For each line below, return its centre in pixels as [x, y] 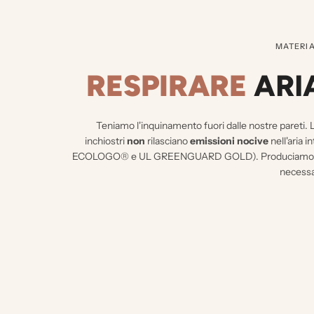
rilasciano [168, 141]
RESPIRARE [166, 86]
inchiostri [106, 141]
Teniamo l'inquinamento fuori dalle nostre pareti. [202, 126]
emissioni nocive [229, 141]
